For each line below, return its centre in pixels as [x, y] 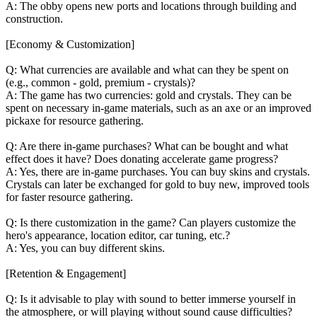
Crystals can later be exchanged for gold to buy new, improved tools [157, 184]
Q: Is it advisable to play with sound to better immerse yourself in [151, 299]
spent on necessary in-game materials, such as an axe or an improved [158, 108]
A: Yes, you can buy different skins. [85, 248]
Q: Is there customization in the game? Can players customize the [151, 222]
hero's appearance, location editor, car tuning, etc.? [118, 235]
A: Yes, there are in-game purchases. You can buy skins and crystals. [158, 171]
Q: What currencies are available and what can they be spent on [147, 69]
